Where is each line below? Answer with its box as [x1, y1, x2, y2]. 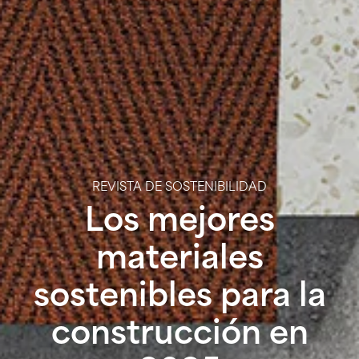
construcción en [50, 320, 309, 352]
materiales [95, 244, 264, 276]
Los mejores [84, 207, 275, 239]
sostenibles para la [33, 282, 326, 314]
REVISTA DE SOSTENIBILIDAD [92, 181, 267, 194]
